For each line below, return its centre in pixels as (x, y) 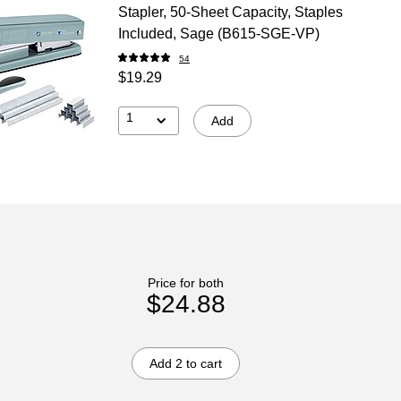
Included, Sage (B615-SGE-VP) (218, 33)
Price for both (186, 282)
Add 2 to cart (186, 363)
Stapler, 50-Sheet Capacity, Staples (230, 12)
